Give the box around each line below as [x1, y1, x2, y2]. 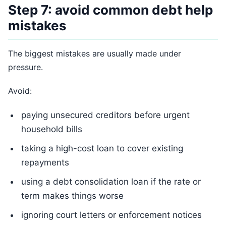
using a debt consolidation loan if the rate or [21, 177, 201, 187]
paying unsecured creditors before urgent [21, 110, 190, 120]
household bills [21, 124, 82, 134]
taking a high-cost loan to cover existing [21, 143, 183, 153]
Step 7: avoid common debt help [8, 2, 213, 18]
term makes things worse [21, 191, 124, 201]
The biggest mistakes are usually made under [8, 48, 181, 59]
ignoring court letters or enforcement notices [21, 210, 202, 220]
